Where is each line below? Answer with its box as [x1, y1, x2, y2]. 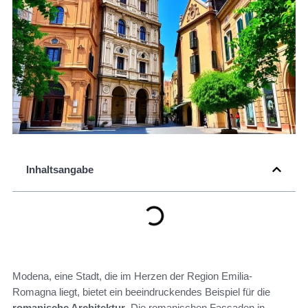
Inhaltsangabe [26, 164, 93, 176]
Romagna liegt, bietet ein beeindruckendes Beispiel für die [12, 286, 270, 298]
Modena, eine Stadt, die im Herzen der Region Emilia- [12, 270, 252, 283]
